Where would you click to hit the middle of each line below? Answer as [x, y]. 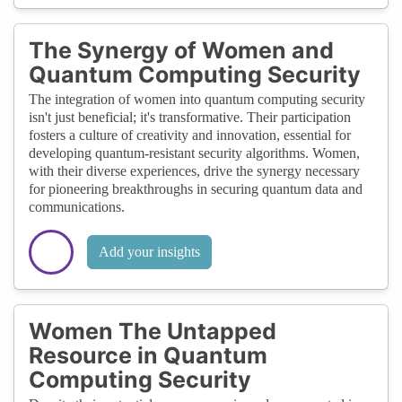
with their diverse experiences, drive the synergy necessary [194, 170]
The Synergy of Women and [181, 50]
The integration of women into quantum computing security [197, 99]
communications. [77, 206]
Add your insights [149, 251]
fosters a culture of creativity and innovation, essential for [190, 135]
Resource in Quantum [148, 355]
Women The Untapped [153, 331]
